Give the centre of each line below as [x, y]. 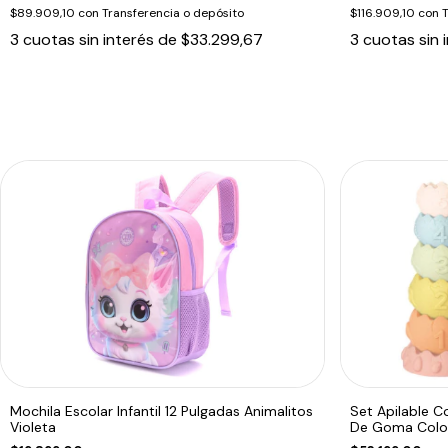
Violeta [33, 426]
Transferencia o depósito [173, 12]
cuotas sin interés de [102, 39]
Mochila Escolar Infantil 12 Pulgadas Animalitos [161, 410]
